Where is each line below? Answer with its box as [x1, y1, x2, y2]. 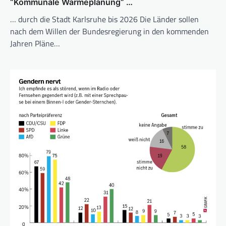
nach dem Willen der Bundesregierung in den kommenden [10, 25, 209, 38]
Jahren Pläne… [10, 37, 60, 50]
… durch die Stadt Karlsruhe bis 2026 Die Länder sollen [10, 13, 199, 26]
